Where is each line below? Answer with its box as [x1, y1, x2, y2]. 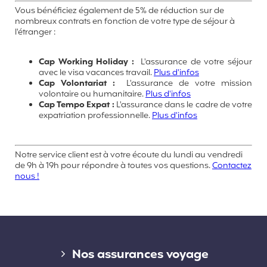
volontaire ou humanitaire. [39, 88, 145, 101]
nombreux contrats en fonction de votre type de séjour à [15, 15, 235, 28]
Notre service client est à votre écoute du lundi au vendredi [15, 148, 243, 162]
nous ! [15, 170, 39, 183]
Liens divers [14, 228, 86, 248]
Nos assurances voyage [72, 245, 209, 264]
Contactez [212, 159, 252, 172]
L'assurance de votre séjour [137, 55, 252, 69]
